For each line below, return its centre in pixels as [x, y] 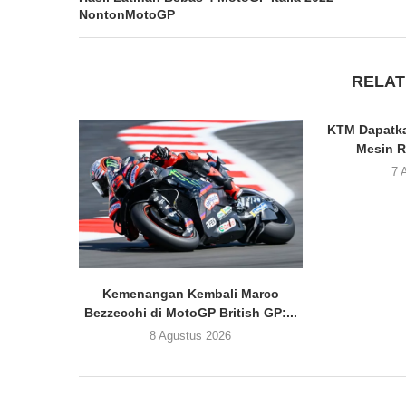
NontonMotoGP [127, 14]
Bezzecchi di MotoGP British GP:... [190, 313]
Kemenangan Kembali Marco [190, 294]
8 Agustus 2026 [191, 336]
